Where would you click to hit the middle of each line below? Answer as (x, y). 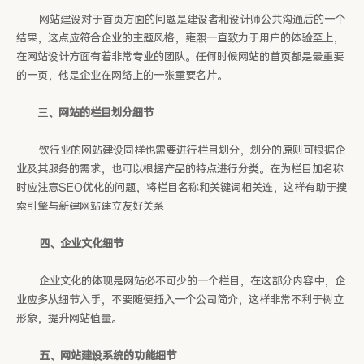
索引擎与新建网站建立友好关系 (90, 207)
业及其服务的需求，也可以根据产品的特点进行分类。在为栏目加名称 (180, 169)
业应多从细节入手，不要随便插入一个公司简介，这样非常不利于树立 (180, 300)
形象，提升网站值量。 (69, 319)
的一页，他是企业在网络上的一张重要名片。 (122, 76)
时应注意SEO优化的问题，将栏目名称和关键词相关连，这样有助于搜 (182, 188)
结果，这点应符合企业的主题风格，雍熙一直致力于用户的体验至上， (180, 39)
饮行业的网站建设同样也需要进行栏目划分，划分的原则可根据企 (181, 151)
